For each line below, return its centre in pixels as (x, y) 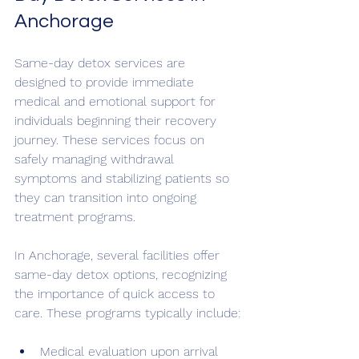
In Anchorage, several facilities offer (119, 255)
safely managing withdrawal (96, 159)
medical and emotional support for (117, 101)
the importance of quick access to (117, 294)
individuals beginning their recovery (117, 121)
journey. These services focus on (111, 140)
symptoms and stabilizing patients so (124, 178)
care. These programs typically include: (127, 313)
